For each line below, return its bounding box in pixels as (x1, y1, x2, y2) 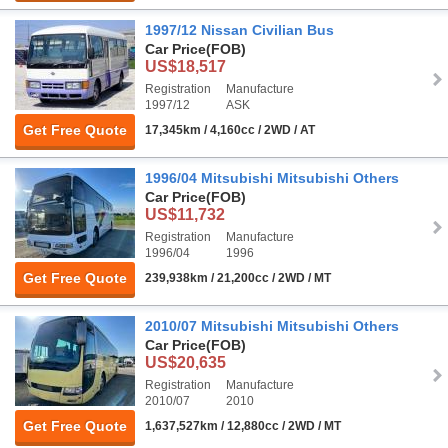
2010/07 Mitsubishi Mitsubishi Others (145, 318, 399, 335)
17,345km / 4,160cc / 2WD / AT (145, 123, 315, 138)
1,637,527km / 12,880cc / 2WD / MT (145, 419, 341, 434)
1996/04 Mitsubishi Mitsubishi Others (145, 170, 399, 187)
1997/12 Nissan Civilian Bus (145, 22, 334, 39)
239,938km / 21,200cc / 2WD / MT (145, 271, 331, 286)
